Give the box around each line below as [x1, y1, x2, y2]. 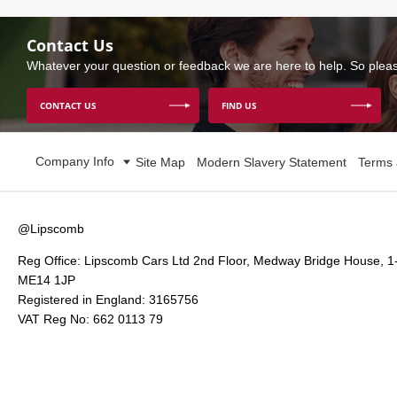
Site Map [136, 155, 185, 170]
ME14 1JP [18, 273, 75, 288]
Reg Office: [18, 253, 81, 269]
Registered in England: [18, 292, 145, 307]
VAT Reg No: [18, 312, 93, 327]
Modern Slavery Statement [197, 155, 346, 170]
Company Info [35, 154, 114, 169]
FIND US [222, 99, 257, 113]
